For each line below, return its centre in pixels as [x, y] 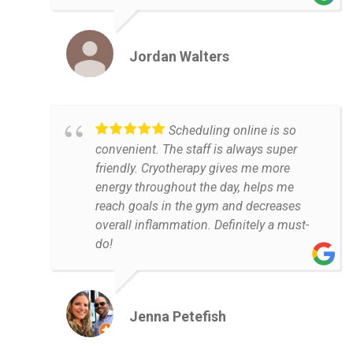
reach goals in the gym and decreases [198, 206]
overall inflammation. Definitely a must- [202, 225]
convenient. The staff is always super [196, 150]
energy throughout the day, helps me [195, 188]
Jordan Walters [179, 57]
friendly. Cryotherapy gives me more [193, 169]
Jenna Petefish [178, 317]
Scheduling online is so [232, 131]
